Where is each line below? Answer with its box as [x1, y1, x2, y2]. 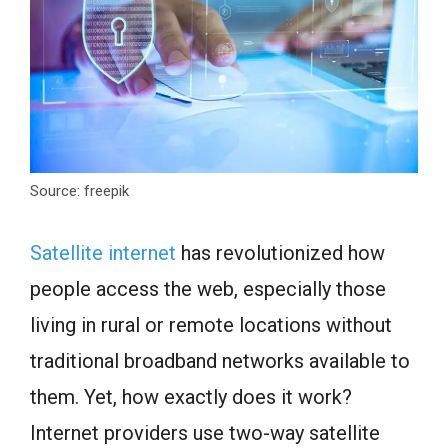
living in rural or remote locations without [30, 313, 392, 338]
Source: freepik [30, 182, 129, 201]
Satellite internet [30, 241, 176, 266]
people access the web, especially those [30, 277, 386, 302]
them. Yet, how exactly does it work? [30, 385, 352, 410]
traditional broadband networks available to [30, 349, 410, 374]
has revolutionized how [176, 241, 385, 266]
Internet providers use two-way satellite [30, 421, 380, 446]
